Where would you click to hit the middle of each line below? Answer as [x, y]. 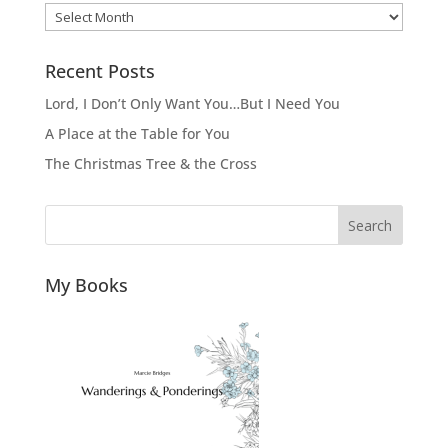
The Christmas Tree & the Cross [150, 164]
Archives [72, 14]
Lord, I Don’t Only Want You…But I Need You [192, 104]
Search [370, 225]
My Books [86, 285]
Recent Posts [99, 71]
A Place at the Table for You [137, 134]
